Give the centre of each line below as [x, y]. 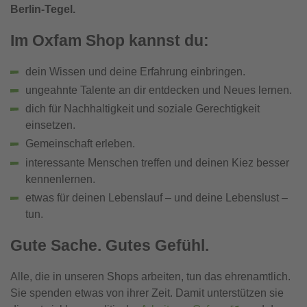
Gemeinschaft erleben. [80, 144]
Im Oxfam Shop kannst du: [110, 40]
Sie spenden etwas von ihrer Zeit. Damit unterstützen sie [147, 293]
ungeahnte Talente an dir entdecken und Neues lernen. [159, 90]
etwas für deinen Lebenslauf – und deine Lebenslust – [157, 197]
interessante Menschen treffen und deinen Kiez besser [157, 162]
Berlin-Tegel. [43, 9]
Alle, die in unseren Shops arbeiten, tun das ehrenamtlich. [150, 276]
